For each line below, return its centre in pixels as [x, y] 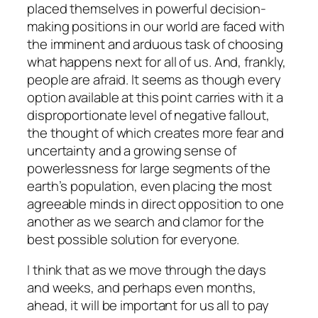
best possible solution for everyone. [133, 239]
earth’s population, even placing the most [149, 186]
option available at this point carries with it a [155, 97]
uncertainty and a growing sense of [132, 150]
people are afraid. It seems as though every [154, 79]
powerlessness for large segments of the [149, 168]
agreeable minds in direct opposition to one [155, 203]
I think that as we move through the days [147, 270]
